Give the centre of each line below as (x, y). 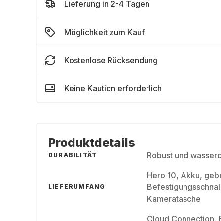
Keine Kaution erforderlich (113, 88)
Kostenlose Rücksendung (111, 60)
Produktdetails (92, 142)
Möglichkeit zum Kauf (104, 32)
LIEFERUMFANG (77, 187)
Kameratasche (174, 199)
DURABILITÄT (73, 155)
